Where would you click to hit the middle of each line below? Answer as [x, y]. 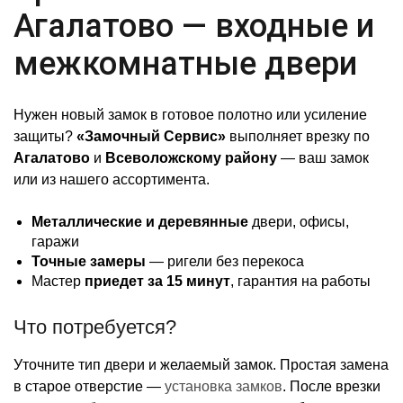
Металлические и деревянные [140, 221]
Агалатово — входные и [194, 26]
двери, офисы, [299, 221]
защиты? [45, 136]
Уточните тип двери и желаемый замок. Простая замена [201, 364]
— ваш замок [323, 157]
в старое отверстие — [89, 386]
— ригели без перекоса [225, 261]
